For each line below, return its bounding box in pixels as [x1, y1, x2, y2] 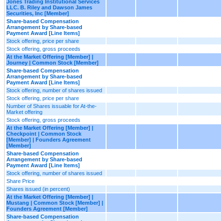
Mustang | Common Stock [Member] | [6, 199, 103, 206]
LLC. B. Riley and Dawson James [6, 4, 92, 10]
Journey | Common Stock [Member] [6, 59, 99, 66]
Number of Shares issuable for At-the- [6, 103, 97, 109]
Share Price [6, 178, 35, 184]
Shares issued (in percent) [6, 185, 70, 192]
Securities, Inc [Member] [6, 10, 69, 16]
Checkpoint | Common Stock [6, 130, 81, 137]
